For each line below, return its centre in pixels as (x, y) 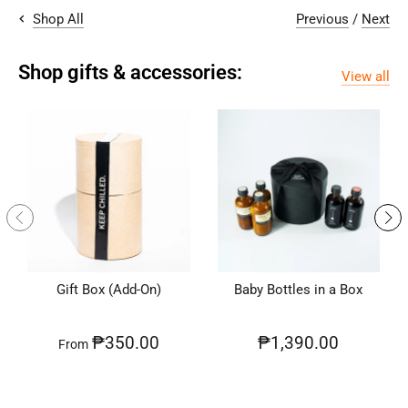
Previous (322, 19)
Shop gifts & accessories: (130, 73)
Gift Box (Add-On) (108, 289)
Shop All (58, 19)
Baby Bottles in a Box (299, 289)
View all (366, 76)
